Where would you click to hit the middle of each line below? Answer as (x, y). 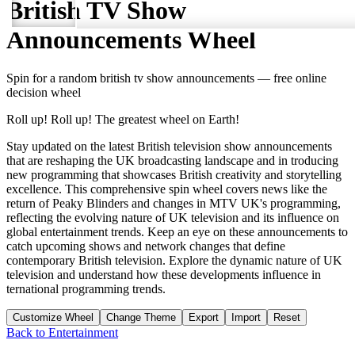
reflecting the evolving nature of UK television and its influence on (173, 218)
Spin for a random (53, 78)
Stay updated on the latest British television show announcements (169, 147)
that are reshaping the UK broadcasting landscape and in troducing (172, 161)
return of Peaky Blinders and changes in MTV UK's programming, (174, 204)
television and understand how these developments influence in (164, 275)
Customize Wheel (53, 318)
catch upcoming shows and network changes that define (146, 246)
